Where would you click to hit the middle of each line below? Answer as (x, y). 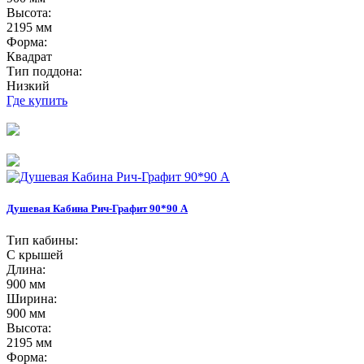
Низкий (28, 85)
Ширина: (32, 298)
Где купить (37, 100)
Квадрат (29, 56)
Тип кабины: (42, 240)
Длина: (26, 269)
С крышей (35, 254)
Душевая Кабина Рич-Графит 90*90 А (97, 208)
